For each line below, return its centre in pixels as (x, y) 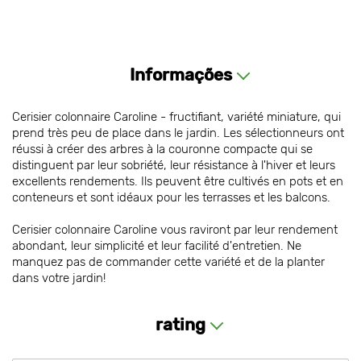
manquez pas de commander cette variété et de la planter (168, 262)
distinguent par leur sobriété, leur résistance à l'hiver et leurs (174, 165)
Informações (180, 75)
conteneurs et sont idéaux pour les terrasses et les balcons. (171, 197)
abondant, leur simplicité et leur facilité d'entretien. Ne (157, 246)
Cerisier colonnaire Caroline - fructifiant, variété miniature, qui (176, 117)
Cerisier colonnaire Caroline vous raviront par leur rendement (175, 230)
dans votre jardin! (59, 278)
